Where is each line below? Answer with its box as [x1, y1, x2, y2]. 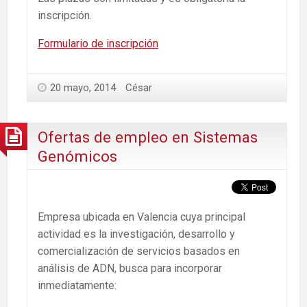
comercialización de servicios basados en [38, 244, 240, 258]
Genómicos [38, 147, 117, 166]
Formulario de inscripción [38, 36, 158, 50]
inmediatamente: [38, 278, 116, 292]
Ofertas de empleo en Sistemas [38, 128, 258, 147]
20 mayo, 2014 [50, 81, 116, 94]
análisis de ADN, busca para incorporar [38, 261, 222, 275]
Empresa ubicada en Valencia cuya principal [38, 210, 245, 223]
